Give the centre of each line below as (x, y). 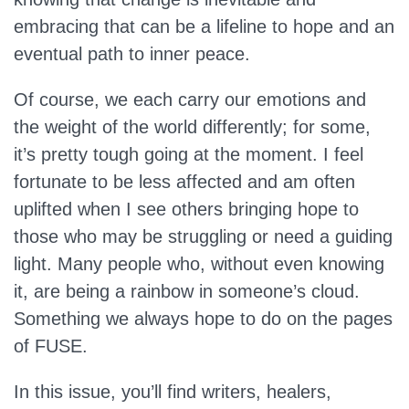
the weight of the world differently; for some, (192, 127)
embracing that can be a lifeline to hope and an (204, 26)
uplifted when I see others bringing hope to (186, 209)
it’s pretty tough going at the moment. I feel (189, 154)
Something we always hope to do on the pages (203, 319)
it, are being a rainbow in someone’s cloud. (187, 291)
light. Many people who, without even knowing (199, 264)
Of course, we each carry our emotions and (190, 100)
